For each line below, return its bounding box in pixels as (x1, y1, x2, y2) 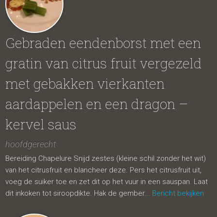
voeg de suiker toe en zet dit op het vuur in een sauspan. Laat (5, 177, 208, 186)
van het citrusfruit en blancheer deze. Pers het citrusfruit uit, (5, 166, 202, 174)
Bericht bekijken (152, 189, 204, 198)
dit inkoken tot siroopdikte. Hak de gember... (5, 189, 153, 198)
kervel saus (5, 115, 77, 133)
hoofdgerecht (5, 139, 57, 149)
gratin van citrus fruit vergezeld (5, 54, 202, 72)
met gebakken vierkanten (5, 75, 165, 93)
